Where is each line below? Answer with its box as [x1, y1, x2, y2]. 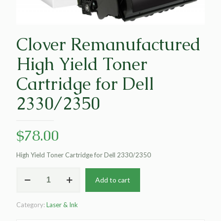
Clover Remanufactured [16, 33, 201, 55]
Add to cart [95, 175, 130, 184]
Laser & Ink [46, 200, 78, 209]
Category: [16, 200, 46, 209]
